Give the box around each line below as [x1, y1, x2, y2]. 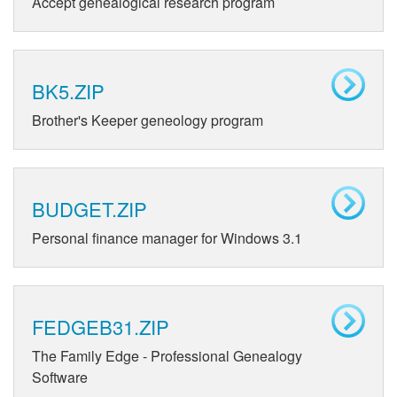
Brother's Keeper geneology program [32, 109, 263, 130]
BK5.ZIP [32, 76, 105, 105]
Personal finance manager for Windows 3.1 [32, 228, 302, 249]
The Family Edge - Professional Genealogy [32, 346, 302, 367]
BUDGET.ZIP [32, 195, 147, 223]
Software [32, 367, 88, 388]
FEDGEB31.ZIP [32, 313, 169, 341]
